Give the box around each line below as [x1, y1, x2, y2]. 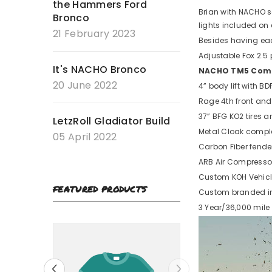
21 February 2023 [53, 27, 136, 41]
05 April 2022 [53, 130, 117, 144]
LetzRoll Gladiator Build [53, 114, 171, 129]
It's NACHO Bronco [53, 63, 147, 77]
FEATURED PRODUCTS [53, 183, 147, 195]
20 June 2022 [53, 78, 117, 93]
